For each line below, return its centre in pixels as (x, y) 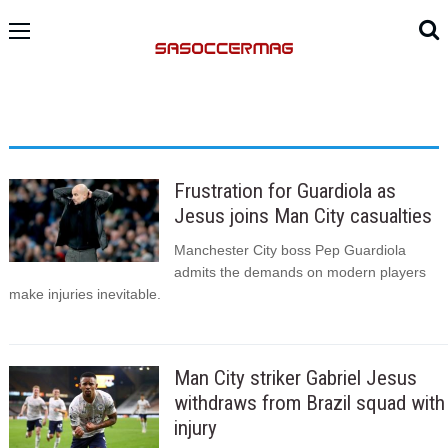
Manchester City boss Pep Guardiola (289, 250)
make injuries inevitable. (84, 294)
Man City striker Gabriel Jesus (295, 378)
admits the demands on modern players (299, 272)
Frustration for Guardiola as (284, 190)
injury (195, 428)
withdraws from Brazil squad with (309, 403)
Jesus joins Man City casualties (302, 215)
